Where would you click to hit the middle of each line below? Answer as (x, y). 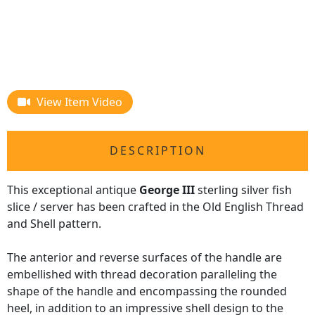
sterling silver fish (243, 190)
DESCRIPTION (157, 151)
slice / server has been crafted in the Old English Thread (155, 207)
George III (167, 190)
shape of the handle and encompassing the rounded (147, 291)
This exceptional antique (73, 190)
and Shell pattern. (54, 224)
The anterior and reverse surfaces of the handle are (144, 258)
